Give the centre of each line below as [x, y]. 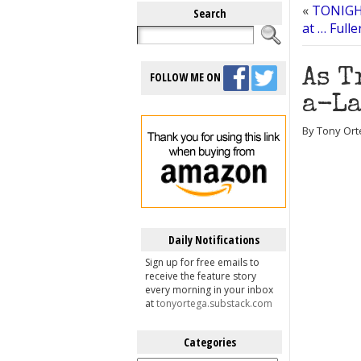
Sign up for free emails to [202, 262]
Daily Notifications [214, 240]
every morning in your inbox [209, 290]
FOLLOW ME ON [187, 77]
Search [210, 13]
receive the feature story [201, 276]
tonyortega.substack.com [214, 303]
